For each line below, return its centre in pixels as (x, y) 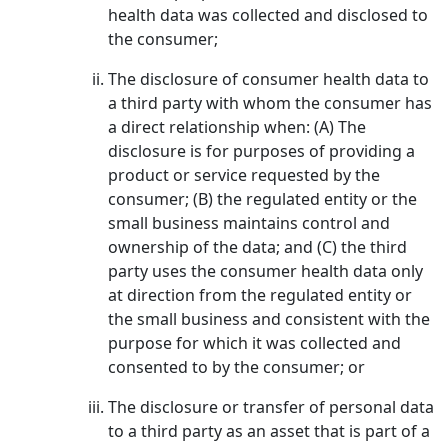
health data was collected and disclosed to (268, 15)
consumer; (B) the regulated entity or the (262, 199)
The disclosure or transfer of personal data (271, 407)
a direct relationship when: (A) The (237, 127)
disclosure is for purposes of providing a (261, 151)
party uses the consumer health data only (265, 271)
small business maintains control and (249, 223)
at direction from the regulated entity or (260, 295)
